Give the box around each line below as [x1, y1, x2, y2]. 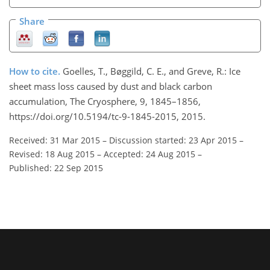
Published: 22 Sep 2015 [9, 162, 103, 174]
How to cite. [9, 65, 63, 78]
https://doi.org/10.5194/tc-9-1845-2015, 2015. [9, 110, 206, 123]
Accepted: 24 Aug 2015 [104, 148, 195, 160]
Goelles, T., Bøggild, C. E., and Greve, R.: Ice [63, 65, 240, 78]
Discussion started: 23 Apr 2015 [109, 134, 237, 146]
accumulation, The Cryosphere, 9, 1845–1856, [9, 95, 201, 108]
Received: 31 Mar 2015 [9, 134, 100, 146]
